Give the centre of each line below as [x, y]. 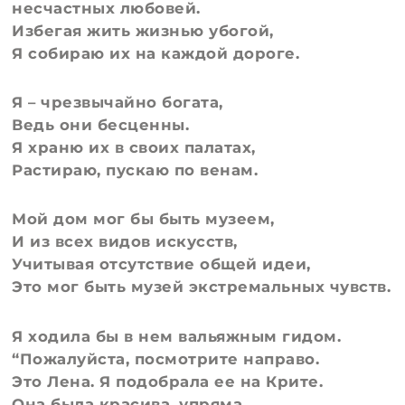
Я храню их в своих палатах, [134, 148]
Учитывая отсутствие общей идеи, [161, 264]
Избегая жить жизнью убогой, [143, 31]
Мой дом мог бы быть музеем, [143, 219]
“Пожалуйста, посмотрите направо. [166, 358]
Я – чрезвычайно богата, [118, 103]
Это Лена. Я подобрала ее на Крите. [168, 381]
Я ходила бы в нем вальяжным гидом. [177, 336]
